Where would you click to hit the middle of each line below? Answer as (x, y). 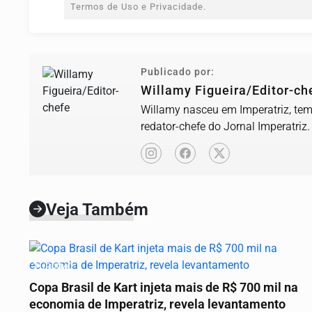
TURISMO (53, 267)
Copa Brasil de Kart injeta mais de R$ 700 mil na (164, 288)
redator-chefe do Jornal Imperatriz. (225, 127)
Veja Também (97, 210)
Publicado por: (177, 72)
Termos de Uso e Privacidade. (138, 7)
